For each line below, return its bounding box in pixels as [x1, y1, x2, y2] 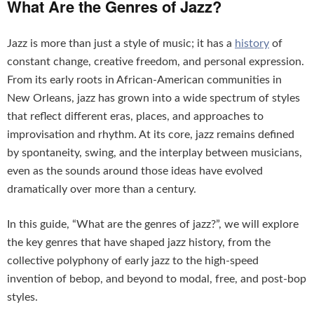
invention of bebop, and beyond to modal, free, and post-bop [7, 273, 306, 285]
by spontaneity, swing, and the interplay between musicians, [7, 147, 302, 159]
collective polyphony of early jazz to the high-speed [7, 255, 259, 267]
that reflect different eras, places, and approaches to [7, 111, 264, 123]
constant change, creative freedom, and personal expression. [7, 56, 304, 68]
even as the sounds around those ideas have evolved [7, 165, 263, 177]
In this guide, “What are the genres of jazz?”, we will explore [7, 219, 299, 231]
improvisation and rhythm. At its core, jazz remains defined [7, 129, 294, 141]
